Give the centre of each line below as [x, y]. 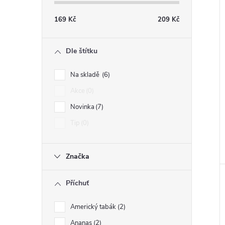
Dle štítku [82, 51]
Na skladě [86, 75]
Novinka [82, 107]
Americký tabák [94, 207]
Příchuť [77, 183]
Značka [78, 156]
